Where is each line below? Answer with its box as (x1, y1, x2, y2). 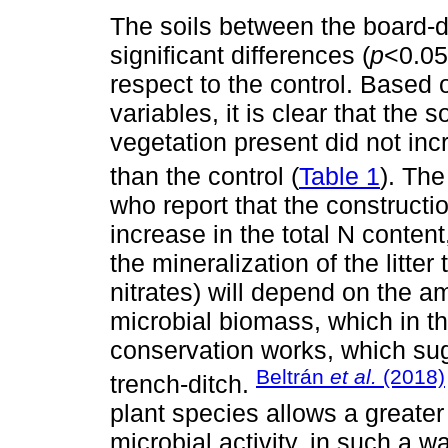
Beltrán (256, 365, 330, 389)
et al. (330, 365, 377, 389)
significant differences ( (110, 40, 370, 69)
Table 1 (299, 162, 380, 191)
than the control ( (110, 162, 299, 191)
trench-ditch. (110, 370, 256, 399)
